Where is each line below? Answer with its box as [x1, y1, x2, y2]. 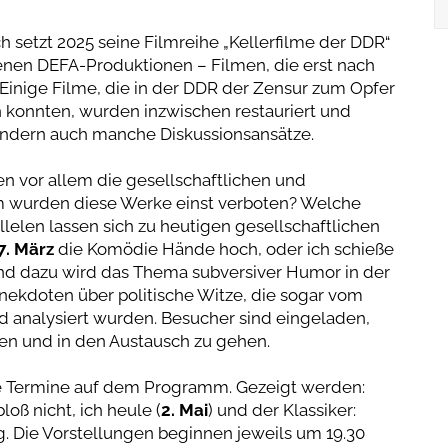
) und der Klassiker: [207, 399, 356, 420]
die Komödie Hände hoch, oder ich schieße [53, 238, 394, 259]
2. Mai [160, 399, 208, 420]
